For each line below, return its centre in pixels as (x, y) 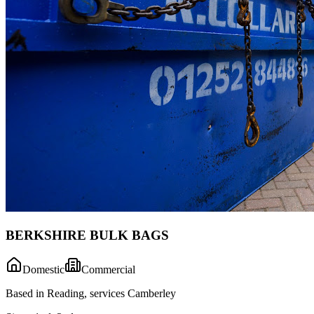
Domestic (43, 269)
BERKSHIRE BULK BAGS (87, 235)
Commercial (108, 269)
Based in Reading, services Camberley (91, 293)
